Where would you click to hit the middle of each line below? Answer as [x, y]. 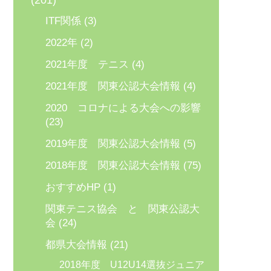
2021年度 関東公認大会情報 [113, 86]
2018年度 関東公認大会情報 [113, 165]
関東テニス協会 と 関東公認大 [122, 209]
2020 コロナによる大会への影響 [123, 108]
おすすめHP [73, 187]
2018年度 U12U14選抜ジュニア [132, 264]
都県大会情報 [76, 245]
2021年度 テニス [87, 64]
